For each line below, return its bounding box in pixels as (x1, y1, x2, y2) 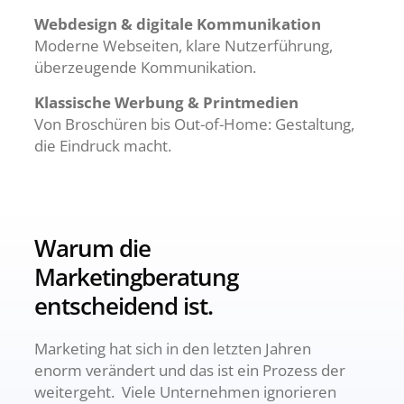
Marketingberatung (34, 261, 238, 293)
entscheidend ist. (34, 289, 213, 322)
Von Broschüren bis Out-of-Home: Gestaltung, (34, 114, 354, 134)
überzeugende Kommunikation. (34, 57, 256, 78)
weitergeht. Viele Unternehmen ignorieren (34, 381, 336, 402)
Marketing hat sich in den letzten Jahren (34, 338, 311, 359)
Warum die (34, 232, 151, 264)
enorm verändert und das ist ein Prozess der (34, 360, 345, 381)
